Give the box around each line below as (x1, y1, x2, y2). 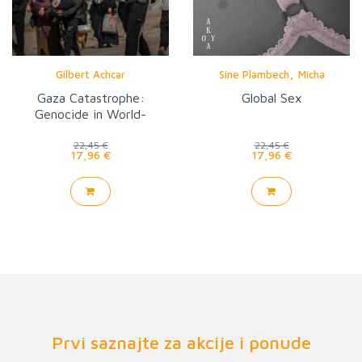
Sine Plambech (218, 67, 289, 81)
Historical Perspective (27, 122, 154, 137)
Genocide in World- (35, 106, 146, 121)
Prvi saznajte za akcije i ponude (51, 331, 311, 353)
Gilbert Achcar (56, 67, 125, 81)
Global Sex (241, 90, 302, 105)
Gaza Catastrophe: (36, 90, 145, 105)
